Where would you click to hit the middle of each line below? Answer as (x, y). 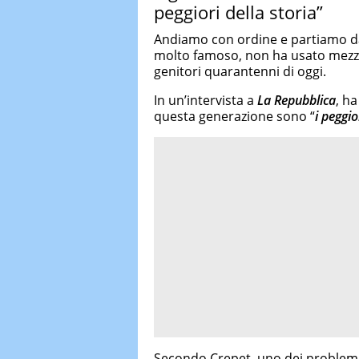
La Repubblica (296, 100)
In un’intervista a (206, 100)
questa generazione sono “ (234, 116)
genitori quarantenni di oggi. (240, 71)
